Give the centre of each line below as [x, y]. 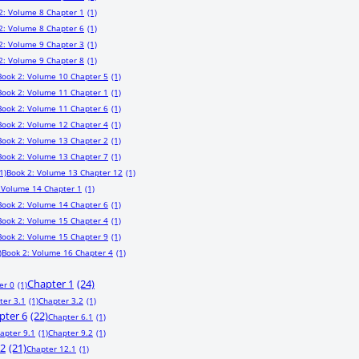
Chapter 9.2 [71, 333]
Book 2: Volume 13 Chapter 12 [65, 172]
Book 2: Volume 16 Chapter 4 [57, 252]
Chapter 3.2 [61, 301]
